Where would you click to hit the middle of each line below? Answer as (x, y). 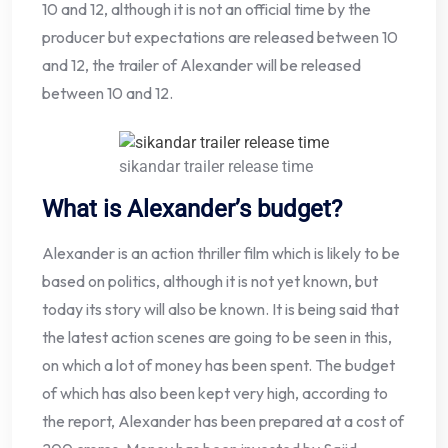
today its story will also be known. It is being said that (220, 309)
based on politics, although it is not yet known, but (210, 281)
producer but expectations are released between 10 (220, 37)
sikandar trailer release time (216, 167)
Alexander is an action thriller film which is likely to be (221, 253)
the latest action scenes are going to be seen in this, (217, 337)
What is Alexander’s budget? (192, 209)
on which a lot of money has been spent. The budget (218, 365)
